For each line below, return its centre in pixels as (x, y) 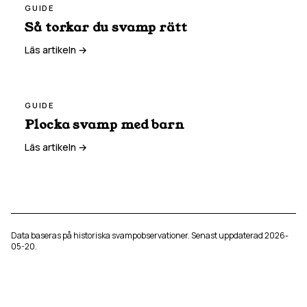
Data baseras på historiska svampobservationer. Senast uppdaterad (138, 235)
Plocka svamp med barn (105, 125)
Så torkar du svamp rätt (106, 27)
